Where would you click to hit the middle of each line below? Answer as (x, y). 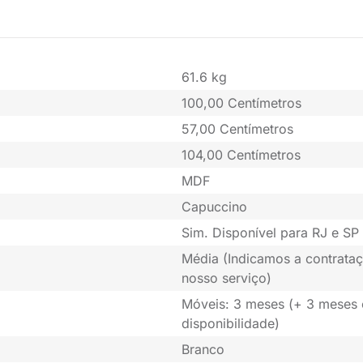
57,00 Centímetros (237, 129)
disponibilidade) (231, 324)
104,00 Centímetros (241, 155)
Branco (203, 350)
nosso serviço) (226, 278)
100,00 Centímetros (241, 103)
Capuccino (214, 207)
